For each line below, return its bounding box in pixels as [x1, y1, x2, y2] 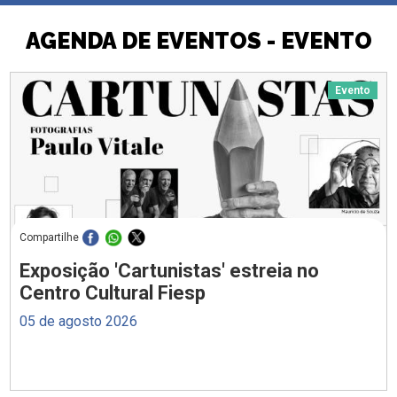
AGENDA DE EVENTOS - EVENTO [25, 27, 372, 55]
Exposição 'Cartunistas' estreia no [19, 260, 320, 283]
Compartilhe [19, 231, 80, 245]
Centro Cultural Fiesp [19, 282, 206, 305]
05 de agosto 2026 [19, 313, 138, 331]
